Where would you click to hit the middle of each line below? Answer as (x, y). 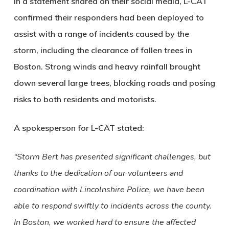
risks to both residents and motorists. (85, 99)
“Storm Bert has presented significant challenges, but (112, 157)
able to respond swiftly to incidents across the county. (112, 206)
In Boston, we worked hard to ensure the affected (105, 222)
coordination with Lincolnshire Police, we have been (109, 190)
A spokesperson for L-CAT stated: (79, 128)
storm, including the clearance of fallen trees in (103, 50)
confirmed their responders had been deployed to (109, 17)
